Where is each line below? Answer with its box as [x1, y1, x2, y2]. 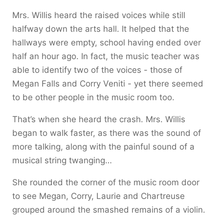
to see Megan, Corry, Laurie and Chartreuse [12, 191, 185, 201]
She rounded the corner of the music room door [12, 177, 199, 187]
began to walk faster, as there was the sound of [12, 128, 201, 138]
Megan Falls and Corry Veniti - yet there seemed [12, 78, 203, 88]
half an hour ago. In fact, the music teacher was [12, 51, 199, 61]
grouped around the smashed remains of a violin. [12, 204, 205, 215]
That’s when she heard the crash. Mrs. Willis [12, 114, 185, 124]
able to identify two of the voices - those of [12, 65, 182, 75]
